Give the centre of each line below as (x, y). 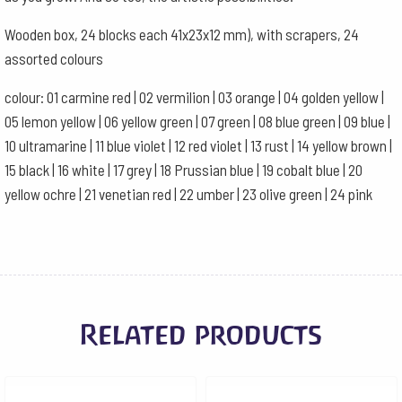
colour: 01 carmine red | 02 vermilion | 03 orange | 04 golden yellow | (194, 97)
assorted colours (54, 58)
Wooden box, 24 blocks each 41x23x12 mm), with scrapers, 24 (182, 34)
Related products (201, 335)
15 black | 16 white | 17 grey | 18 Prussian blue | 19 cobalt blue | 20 (184, 170)
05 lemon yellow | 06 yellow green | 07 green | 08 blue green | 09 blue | (197, 121)
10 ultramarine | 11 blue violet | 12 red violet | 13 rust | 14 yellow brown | (198, 145)
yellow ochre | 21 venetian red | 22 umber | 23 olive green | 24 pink (188, 194)
